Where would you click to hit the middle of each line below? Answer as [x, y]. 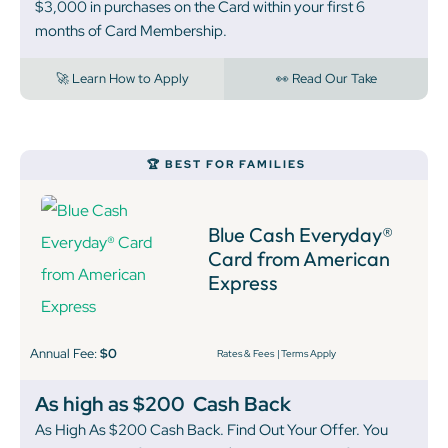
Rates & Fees [245, 354]
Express [242, 283]
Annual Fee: [65, 354]
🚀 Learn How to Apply [122, 79]
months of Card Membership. [131, 31]
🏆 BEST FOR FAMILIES [226, 164]
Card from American [298, 259]
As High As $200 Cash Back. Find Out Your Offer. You [211, 430]
